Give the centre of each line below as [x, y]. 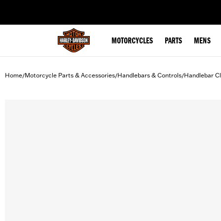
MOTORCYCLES [132, 41]
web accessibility [84, 7]
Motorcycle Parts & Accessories [70, 75]
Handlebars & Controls [149, 75]
